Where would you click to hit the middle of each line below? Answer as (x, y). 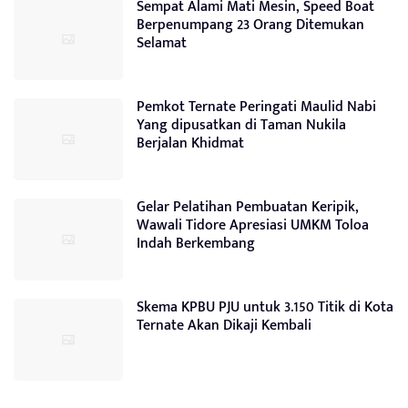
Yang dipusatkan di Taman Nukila (241, 126)
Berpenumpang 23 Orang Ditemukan (250, 25)
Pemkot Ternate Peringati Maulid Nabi (256, 107)
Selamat (162, 44)
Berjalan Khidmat (190, 144)
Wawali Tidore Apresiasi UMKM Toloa (253, 226)
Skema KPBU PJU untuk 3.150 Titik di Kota (265, 308)
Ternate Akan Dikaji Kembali (224, 326)
